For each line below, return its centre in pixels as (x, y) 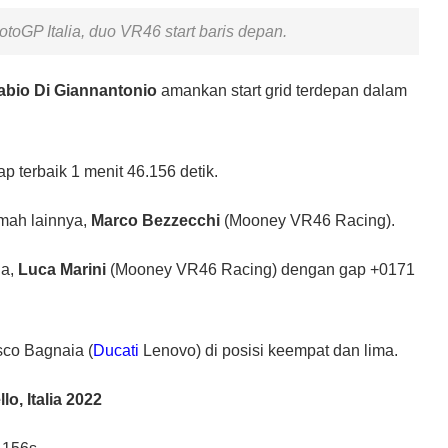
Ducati (116, 350)
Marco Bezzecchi (155, 220)
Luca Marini (62, 269)
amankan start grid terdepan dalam (282, 90)
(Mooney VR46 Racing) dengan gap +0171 (260, 269)
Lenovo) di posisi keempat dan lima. (268, 350)
